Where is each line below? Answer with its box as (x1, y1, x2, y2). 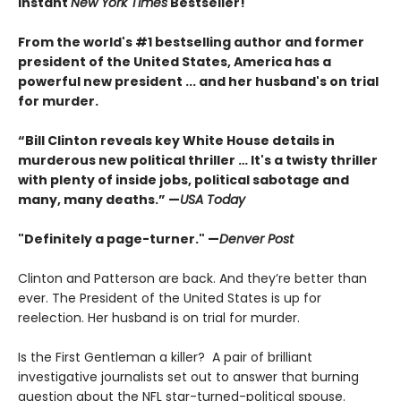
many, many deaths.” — (18, 191, 180, 209)
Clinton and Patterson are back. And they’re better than (18, 269, 367, 288)
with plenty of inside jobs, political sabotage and (18, 171, 349, 190)
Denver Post (219, 230, 294, 249)
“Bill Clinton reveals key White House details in (18, 132, 335, 150)
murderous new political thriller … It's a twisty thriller (18, 151, 378, 170)
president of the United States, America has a (18, 53, 331, 72)
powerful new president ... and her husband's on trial (18, 73, 379, 91)
